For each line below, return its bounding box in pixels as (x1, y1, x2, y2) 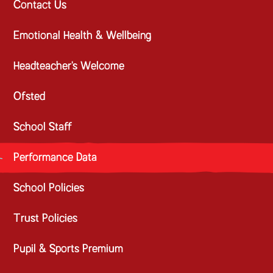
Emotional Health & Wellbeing (13, 30, 152, 41)
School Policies (13, 183, 85, 194)
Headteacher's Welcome (13, 61, 125, 72)
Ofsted (13, 91, 46, 102)
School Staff (13, 122, 73, 133)
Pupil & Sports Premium (13, 244, 124, 255)
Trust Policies (13, 213, 78, 224)
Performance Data (13, 152, 97, 163)
